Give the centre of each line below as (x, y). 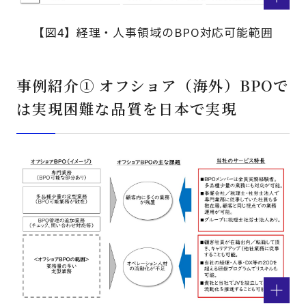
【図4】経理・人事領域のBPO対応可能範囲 (153, 32)
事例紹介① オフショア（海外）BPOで (153, 85)
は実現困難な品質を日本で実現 (127, 109)
